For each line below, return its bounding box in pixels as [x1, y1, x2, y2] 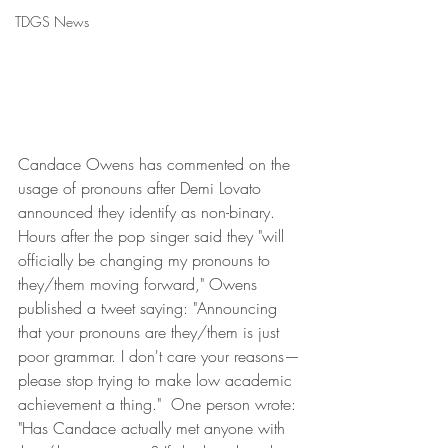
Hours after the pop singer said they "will [18, 225, 289, 248]
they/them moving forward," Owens [18, 273, 262, 296]
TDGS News [15, 11, 89, 31]
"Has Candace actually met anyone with [18, 417, 290, 440]
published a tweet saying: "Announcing [18, 297, 282, 320]
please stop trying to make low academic [18, 369, 297, 392]
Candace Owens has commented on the [18, 153, 295, 176]
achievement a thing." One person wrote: [18, 393, 301, 416]
